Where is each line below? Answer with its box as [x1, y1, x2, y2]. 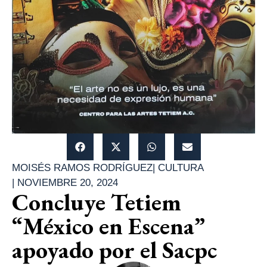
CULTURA [158, 162, 204, 173]
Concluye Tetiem [12, 186, 181, 218]
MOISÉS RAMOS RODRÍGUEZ [12, 162, 153, 173]
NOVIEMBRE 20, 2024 [17, 176, 118, 188]
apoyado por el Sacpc [12, 234, 217, 265]
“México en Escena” [12, 210, 205, 241]
